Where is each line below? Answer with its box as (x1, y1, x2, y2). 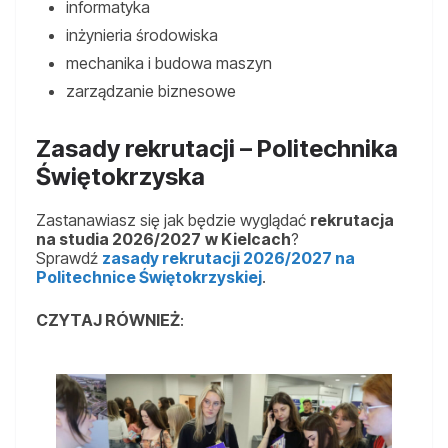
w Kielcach (205, 229, 291, 250)
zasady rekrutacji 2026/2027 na (102, 248, 355, 269)
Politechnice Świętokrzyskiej (36, 267, 262, 288)
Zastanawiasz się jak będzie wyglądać (36, 210, 310, 231)
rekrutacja (310, 210, 394, 231)
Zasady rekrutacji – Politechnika (36, 134, 398, 164)
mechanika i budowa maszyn (66, 53, 272, 74)
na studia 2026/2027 (36, 229, 201, 250)
